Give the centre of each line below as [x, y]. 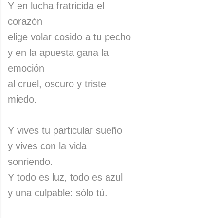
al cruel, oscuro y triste [57, 84]
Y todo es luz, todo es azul [65, 177]
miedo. [24, 99]
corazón [25, 21]
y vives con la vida [47, 146]
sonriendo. [30, 162]
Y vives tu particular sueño [65, 130]
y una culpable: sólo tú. [59, 193]
